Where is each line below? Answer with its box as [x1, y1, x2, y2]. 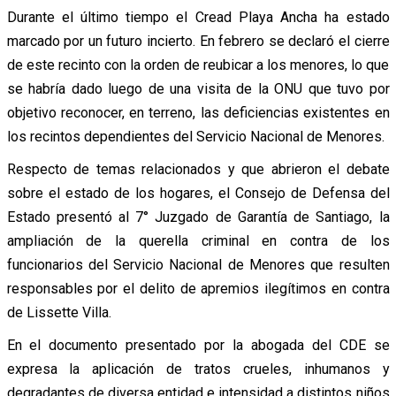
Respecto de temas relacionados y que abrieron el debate [6, 160, 390, 178]
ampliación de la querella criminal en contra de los [6, 232, 390, 249]
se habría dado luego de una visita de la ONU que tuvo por [6, 80, 390, 97]
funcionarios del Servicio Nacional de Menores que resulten [6, 255, 390, 273]
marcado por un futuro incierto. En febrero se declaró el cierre [6, 32, 390, 49]
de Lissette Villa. [6, 303, 111, 321]
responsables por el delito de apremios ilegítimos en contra [6, 279, 390, 297]
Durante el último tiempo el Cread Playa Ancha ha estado [6, 8, 390, 26]
